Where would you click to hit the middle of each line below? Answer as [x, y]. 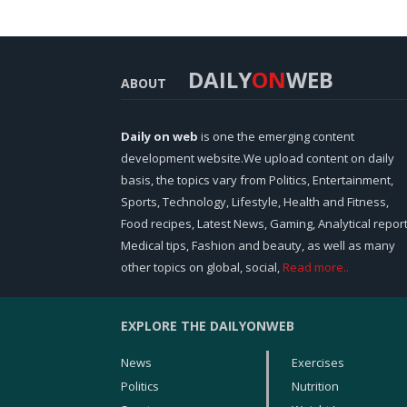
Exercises [318, 363]
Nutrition [315, 387]
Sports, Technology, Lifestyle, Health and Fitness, [255, 202]
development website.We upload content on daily [258, 159]
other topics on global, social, [202, 268]
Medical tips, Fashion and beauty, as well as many [258, 246]
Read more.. [316, 268]
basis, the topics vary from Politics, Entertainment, [257, 180]
